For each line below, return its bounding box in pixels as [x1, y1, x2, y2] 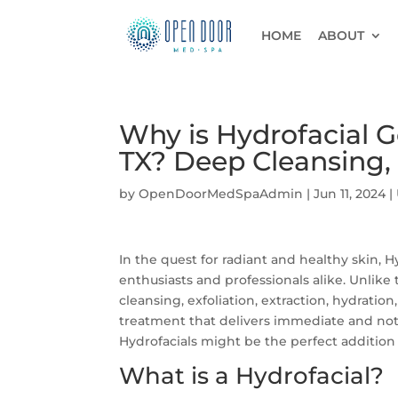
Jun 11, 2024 [314, 186, 386, 202]
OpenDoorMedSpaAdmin [139, 186, 304, 202]
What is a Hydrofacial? [119, 362, 385, 390]
